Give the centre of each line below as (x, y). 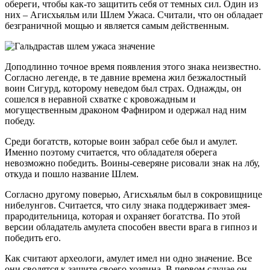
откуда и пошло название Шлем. (72, 174)
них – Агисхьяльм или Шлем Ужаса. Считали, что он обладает (134, 15)
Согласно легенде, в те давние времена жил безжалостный (126, 77)
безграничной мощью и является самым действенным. (117, 26)
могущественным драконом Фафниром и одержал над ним (126, 110)
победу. (20, 121)
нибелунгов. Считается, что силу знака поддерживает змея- (127, 205)
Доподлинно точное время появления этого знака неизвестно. (133, 67)
